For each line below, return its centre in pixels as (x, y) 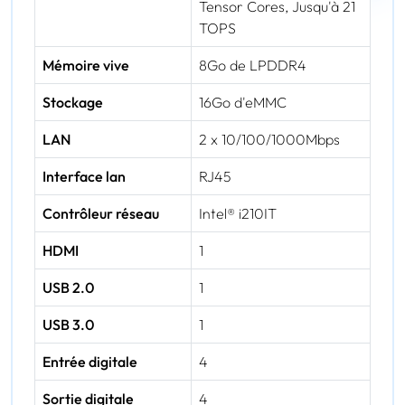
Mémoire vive (86, 66)
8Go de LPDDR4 (253, 66)
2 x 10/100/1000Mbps (269, 140)
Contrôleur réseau (101, 214)
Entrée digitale (90, 362)
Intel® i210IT (238, 214)
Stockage (73, 103)
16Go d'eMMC (243, 103)
